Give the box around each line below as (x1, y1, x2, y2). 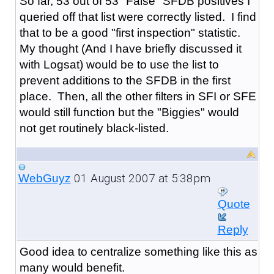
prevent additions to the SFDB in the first (19, 73, 231, 87)
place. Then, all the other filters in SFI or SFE (19, 89, 256, 103)
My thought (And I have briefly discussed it (19, 42, 242, 55)
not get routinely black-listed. (19, 121, 169, 135)
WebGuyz (18, 171, 71, 185)
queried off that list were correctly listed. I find (19, 10, 256, 23)
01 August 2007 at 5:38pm (70, 171, 210, 185)
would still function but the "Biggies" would (19, 105, 239, 119)
